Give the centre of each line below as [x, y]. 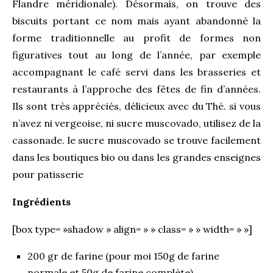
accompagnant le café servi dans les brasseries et [136, 72]
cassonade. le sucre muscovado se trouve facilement [136, 140]
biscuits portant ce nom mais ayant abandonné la [136, 20]
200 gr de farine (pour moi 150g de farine [123, 256]
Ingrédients [41, 201]
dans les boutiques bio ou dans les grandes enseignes [136, 157]
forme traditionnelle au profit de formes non [136, 37]
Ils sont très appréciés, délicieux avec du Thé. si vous [136, 106]
